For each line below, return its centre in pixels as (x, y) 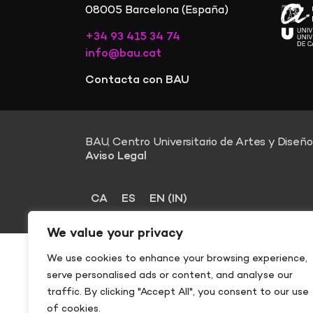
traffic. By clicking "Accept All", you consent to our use (178, 292)
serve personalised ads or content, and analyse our (170, 276)
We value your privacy (115, 234)
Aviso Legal (116, 157)
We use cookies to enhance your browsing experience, (177, 259)
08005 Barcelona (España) (158, 10)
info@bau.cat (123, 53)
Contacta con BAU (137, 81)
